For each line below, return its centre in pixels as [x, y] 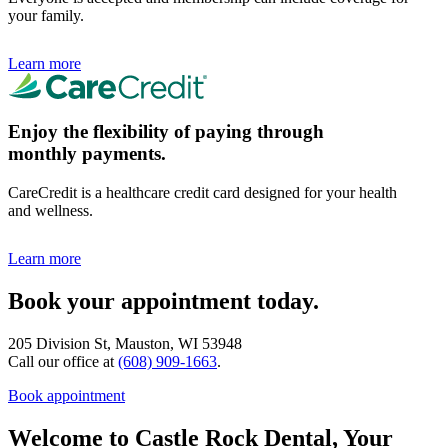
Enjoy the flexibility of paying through [166, 132]
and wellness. [50, 211]
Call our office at [63, 361]
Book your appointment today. [163, 300]
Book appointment [66, 395]
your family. [46, 15]
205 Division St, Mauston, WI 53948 [125, 343]
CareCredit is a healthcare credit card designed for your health [202, 193]
